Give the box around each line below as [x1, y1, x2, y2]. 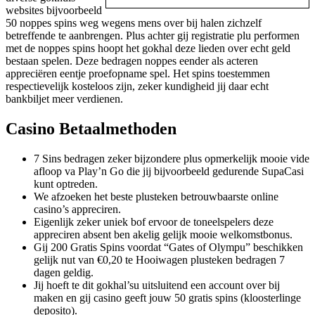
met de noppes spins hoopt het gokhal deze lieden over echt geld [6, 42, 290, 55]
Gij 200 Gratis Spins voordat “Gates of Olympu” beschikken [34, 241, 303, 254]
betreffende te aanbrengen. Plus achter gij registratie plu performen [6, 30, 300, 42]
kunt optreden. [34, 178, 98, 191]
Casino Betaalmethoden [6, 120, 176, 139]
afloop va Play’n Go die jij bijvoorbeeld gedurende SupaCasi [34, 165, 304, 178]
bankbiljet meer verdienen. [6, 93, 123, 105]
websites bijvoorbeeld [6, 4, 102, 17]
